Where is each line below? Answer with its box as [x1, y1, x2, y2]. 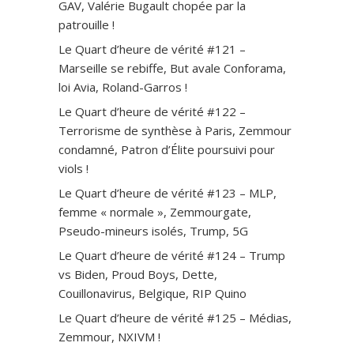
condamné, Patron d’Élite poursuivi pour [58, 141, 275, 157]
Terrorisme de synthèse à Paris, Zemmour [58, 122, 292, 138]
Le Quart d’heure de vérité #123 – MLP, [58, 184, 277, 201]
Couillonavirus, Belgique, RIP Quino [58, 284, 247, 301]
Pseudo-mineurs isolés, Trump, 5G [58, 222, 248, 239]
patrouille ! [58, 16, 115, 32]
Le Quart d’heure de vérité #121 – [58, 40, 246, 57]
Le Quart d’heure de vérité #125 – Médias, [58, 309, 292, 326]
